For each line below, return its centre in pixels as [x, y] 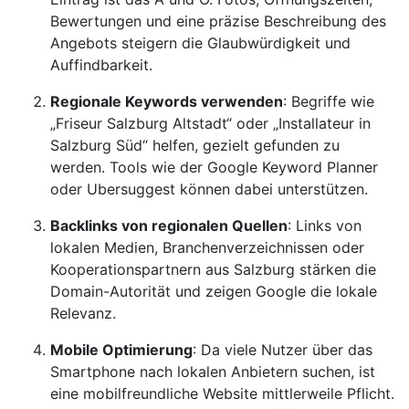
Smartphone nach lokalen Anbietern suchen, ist [213, 372]
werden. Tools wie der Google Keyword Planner [214, 167]
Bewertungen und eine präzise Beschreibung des [218, 21]
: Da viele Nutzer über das [283, 350]
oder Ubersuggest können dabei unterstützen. [209, 189]
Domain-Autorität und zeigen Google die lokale [214, 291]
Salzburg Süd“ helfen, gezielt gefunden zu [195, 145]
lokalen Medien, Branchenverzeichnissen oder [207, 247]
